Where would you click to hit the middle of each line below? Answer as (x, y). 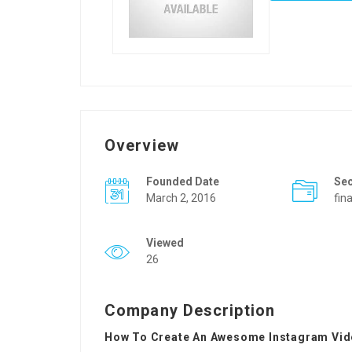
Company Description (190, 310)
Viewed (165, 243)
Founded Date (183, 181)
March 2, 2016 (181, 198)
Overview (142, 145)
